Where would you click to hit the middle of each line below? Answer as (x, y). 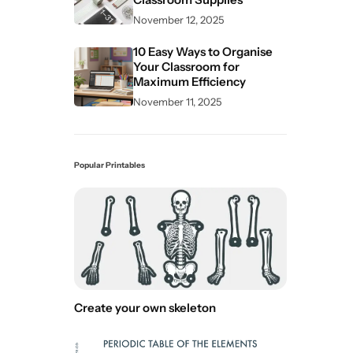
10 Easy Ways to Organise (203, 51)
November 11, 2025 (177, 101)
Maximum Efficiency (190, 81)
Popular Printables (110, 165)
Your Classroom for (186, 66)
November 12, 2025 (178, 19)
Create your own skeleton (145, 307)
